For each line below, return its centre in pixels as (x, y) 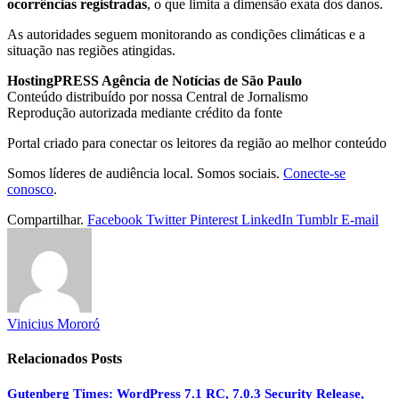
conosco (30, 190)
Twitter (166, 220)
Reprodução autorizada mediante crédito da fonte (145, 113)
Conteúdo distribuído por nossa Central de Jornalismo (158, 97)
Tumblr (317, 220)
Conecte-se (314, 174)
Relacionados (49, 359)
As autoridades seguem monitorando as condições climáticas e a (186, 35)
